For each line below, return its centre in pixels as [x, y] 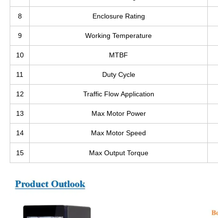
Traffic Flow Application [118, 94]
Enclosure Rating [118, 16]
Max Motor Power [118, 114]
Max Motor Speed [118, 133]
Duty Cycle [118, 75]
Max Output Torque [118, 153]
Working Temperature [118, 36]
